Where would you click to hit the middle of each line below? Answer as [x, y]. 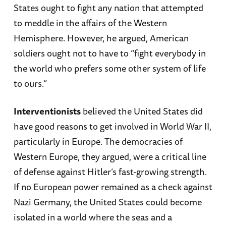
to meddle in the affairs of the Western [90, 23]
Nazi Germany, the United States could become [107, 202]
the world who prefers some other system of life [109, 68]
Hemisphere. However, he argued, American [101, 38]
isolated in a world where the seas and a [93, 217]
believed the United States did [142, 111]
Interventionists [47, 111]
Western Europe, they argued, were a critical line [110, 157]
